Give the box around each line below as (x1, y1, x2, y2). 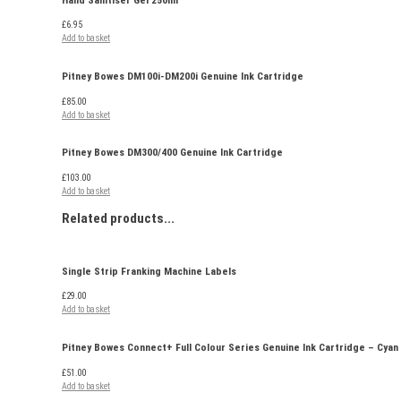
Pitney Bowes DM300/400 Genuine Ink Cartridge (62, 146, 283, 159)
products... (110, 210, 175, 227)
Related (62, 210, 110, 227)
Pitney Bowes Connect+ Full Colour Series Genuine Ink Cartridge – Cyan (62, 340, 398, 354)
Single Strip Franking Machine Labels (62, 264, 236, 277)
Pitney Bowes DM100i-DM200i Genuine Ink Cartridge (62, 69, 303, 82)
